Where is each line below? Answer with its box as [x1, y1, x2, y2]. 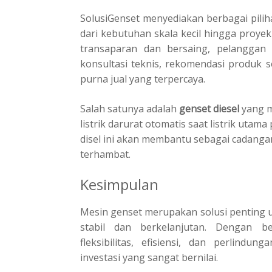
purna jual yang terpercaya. [80, 72, 205, 86]
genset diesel [179, 101, 239, 115]
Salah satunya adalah [80, 101, 179, 115]
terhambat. [80, 147, 131, 161]
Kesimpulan [80, 174, 158, 194]
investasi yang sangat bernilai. [80, 250, 218, 264]
